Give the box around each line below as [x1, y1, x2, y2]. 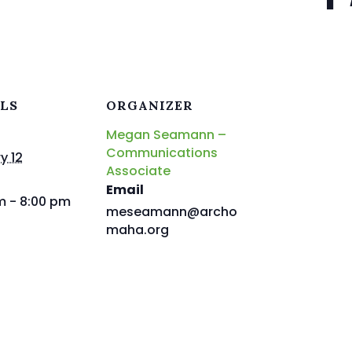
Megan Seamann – [106, 126, 226, 145]
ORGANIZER [106, 97, 193, 114]
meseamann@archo [106, 203, 237, 222]
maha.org [106, 221, 169, 240]
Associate [106, 162, 170, 181]
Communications [106, 144, 218, 163]
